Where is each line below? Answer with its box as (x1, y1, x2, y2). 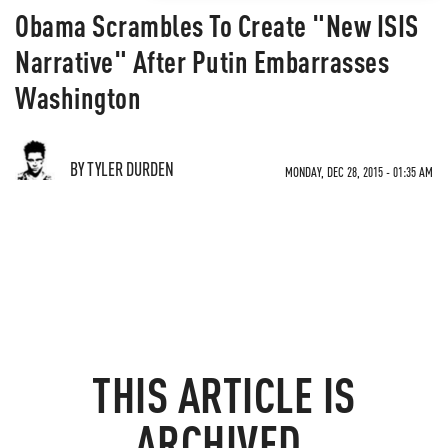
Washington (15, 78, 141, 116)
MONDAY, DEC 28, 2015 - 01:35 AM (285, 163, 433, 180)
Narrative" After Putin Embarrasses (15, 42, 389, 80)
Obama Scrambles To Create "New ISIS (15, 6, 419, 44)
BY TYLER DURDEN (70, 157, 174, 180)
